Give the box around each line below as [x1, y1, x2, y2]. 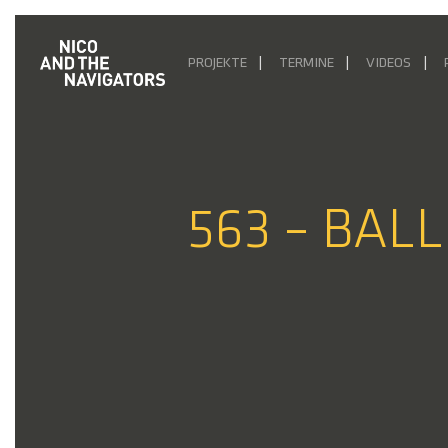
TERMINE [279, 56, 335, 71]
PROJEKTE [188, 56, 247, 71]
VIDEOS [366, 56, 412, 71]
